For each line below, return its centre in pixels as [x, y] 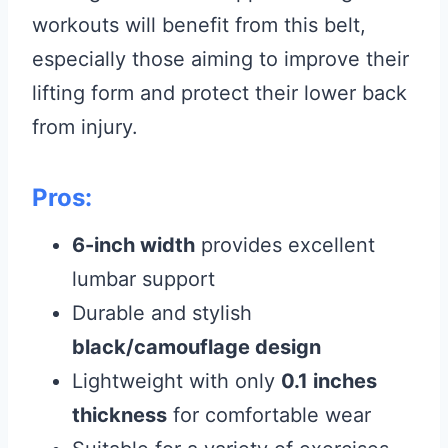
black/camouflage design [196, 347]
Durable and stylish [162, 313]
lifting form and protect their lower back [219, 93]
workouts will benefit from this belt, [199, 25]
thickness [119, 415]
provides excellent [285, 245]
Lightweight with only [176, 381]
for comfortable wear [269, 415]
